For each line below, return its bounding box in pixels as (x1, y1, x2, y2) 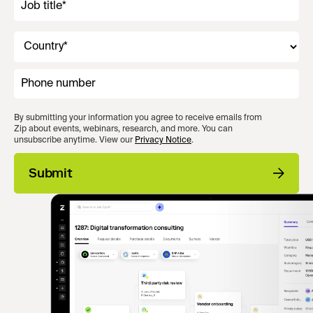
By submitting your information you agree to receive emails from (14, 114, 262, 122)
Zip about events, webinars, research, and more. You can (14, 125, 233, 133)
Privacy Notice (135, 136, 191, 145)
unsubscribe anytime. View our (14, 136, 135, 145)
